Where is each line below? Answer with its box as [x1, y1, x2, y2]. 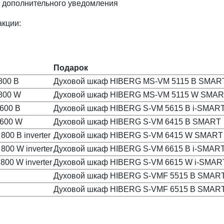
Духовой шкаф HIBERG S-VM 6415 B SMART [53, 117, 221, 126]
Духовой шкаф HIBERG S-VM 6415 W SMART [53, 131, 223, 139]
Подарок [53, 63, 88, 72]
